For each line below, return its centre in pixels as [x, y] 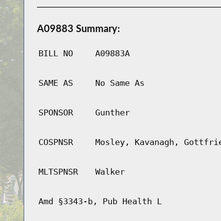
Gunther [112, 113]
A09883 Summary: [78, 28]
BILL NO [55, 54]
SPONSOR [55, 113]
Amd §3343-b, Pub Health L [100, 202]
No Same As [120, 83]
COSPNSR [55, 142]
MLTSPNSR [58, 172]
